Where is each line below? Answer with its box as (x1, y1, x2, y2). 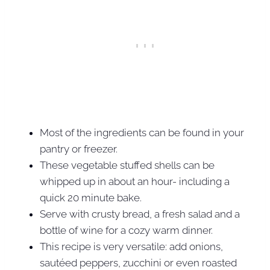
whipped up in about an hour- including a (40, 175, 230, 187)
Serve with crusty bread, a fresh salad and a (40, 207, 240, 220)
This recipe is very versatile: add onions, (40, 240, 223, 253)
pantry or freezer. (40, 142, 118, 155)
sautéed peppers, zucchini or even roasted (40, 256, 237, 269)
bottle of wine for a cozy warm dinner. (40, 224, 213, 236)
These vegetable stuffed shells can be (40, 159, 215, 171)
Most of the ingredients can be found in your (40, 126, 244, 139)
